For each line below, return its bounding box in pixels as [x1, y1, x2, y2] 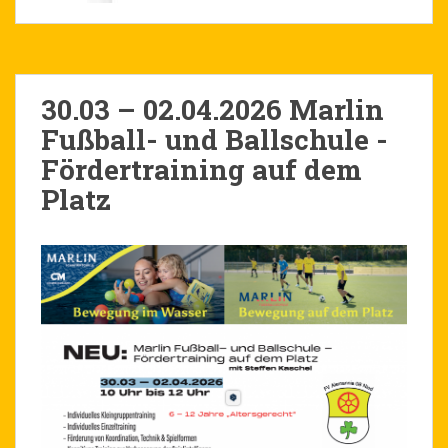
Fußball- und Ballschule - [41, 121, 388, 158]
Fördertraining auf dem [41, 151, 362, 188]
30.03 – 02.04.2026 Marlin [41, 91, 384, 128]
